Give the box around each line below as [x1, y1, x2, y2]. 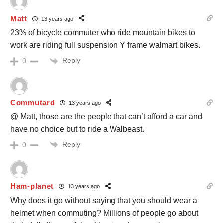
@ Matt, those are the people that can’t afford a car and [10, 112, 202, 121]
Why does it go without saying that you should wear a [10, 196, 197, 205]
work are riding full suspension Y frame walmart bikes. [10, 41, 200, 50]
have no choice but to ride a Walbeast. [10, 124, 144, 133]
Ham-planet [10, 182, 54, 191]
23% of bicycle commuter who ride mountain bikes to [10, 28, 195, 37]
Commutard [10, 98, 55, 107]
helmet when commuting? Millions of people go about [10, 208, 198, 217]
